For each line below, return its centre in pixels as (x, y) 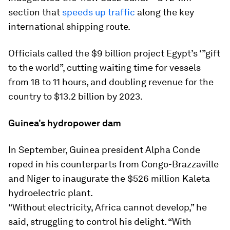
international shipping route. (69, 27)
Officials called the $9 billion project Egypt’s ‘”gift (114, 53)
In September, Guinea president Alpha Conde (104, 150)
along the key (165, 12)
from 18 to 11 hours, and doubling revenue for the (111, 82)
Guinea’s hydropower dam (65, 123)
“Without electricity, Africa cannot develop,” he (108, 207)
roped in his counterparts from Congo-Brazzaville (113, 164)
